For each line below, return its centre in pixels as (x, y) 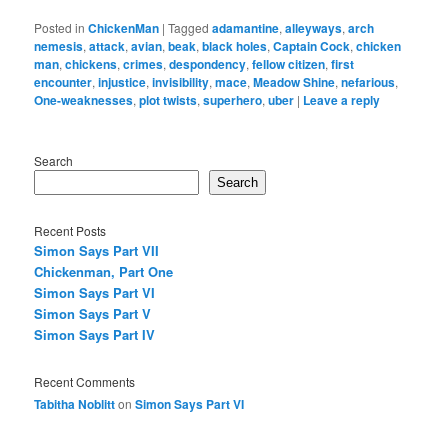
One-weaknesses (84, 99)
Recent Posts (70, 231)
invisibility (181, 81)
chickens (91, 63)
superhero (233, 99)
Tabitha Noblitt (75, 403)
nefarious (368, 81)
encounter (63, 81)
